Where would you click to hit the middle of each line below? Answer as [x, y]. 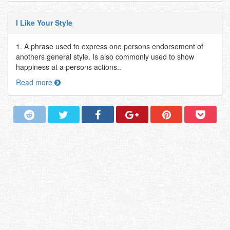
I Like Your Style [44, 23]
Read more [35, 82]
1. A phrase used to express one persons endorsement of [110, 46]
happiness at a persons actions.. [69, 67]
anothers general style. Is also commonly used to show [105, 56]
